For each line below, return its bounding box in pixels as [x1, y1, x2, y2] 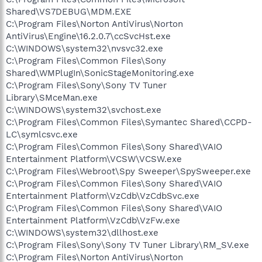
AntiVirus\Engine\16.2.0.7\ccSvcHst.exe [6, 30, 171, 42]
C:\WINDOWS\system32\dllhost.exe [6, 227, 158, 238]
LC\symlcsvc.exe [6, 129, 78, 140]
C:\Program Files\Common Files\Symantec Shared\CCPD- [6, 116, 252, 127]
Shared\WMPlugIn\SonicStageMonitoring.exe [6, 67, 194, 78]
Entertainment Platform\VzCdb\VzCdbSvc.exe [6, 190, 199, 201]
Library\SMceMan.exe [6, 92, 98, 103]
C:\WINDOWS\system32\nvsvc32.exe [6, 43, 163, 54]
